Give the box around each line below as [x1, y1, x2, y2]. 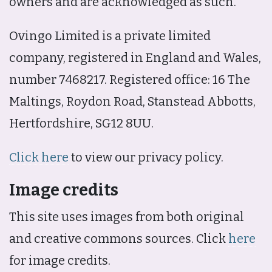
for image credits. [9, 253, 110, 268]
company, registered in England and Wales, [9, 50, 261, 65]
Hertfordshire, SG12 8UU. [9, 115, 154, 131]
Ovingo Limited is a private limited [9, 28, 211, 43]
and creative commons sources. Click [9, 231, 228, 246]
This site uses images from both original [9, 209, 244, 224]
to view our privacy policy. [69, 149, 223, 165]
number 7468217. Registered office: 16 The [9, 72, 250, 87]
